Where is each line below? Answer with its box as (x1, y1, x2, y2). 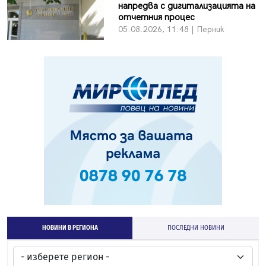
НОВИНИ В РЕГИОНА (42, 224, 98, 232)
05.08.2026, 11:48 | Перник (118, 24, 224, 35)
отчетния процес (118, 12, 195, 24)
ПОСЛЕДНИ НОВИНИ (167, 224, 224, 232)
